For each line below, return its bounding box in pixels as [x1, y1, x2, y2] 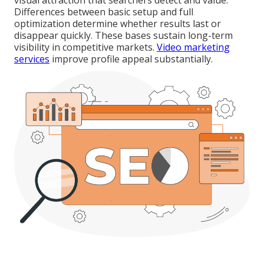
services [14, 52, 49, 66]
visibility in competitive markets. [14, 41, 157, 54]
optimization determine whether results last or [14, 17, 221, 31]
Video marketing [157, 41, 230, 54]
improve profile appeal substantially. [49, 52, 213, 66]
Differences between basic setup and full [14, 5, 193, 19]
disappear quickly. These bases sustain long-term [14, 29, 233, 42]
